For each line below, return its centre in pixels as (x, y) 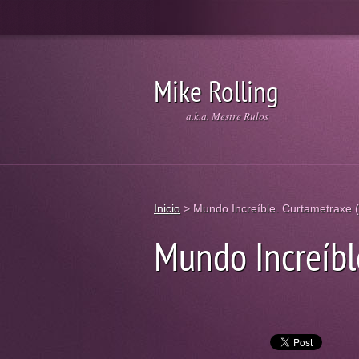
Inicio (167, 208)
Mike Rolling (216, 91)
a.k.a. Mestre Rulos (227, 116)
